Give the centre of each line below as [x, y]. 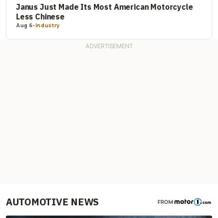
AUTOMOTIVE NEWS [53, 201]
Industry [47, 25]
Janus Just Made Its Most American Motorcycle [105, 7]
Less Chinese [40, 16]
